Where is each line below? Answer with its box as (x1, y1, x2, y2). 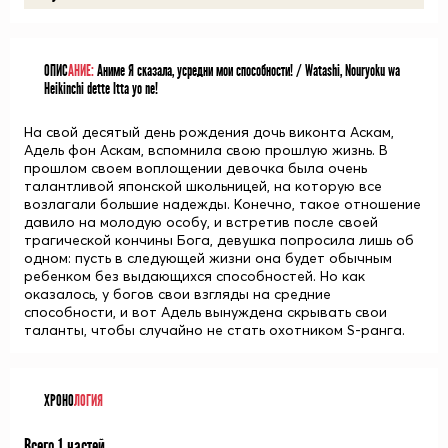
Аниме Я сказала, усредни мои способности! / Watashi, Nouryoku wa (94, 62, 400, 80)
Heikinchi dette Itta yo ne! (44, 80, 158, 98)
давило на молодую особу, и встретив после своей (24, 213, 378, 231)
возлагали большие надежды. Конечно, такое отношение (24, 195, 421, 213)
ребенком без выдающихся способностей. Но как (24, 267, 365, 285)
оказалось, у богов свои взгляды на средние (24, 285, 331, 303)
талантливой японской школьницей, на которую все (24, 177, 382, 195)
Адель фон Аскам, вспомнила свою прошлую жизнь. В (24, 141, 388, 159)
